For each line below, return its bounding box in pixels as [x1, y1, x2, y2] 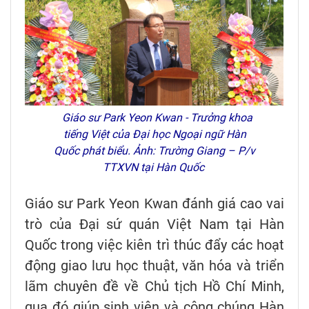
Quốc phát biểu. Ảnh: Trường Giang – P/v [54, 143, 255, 157]
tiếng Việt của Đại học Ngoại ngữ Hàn [63, 127, 246, 141]
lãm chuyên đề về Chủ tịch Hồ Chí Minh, [25, 277, 284, 295]
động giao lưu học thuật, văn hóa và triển [25, 257, 284, 274]
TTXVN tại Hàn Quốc [102, 160, 207, 174]
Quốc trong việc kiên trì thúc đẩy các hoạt [25, 236, 284, 253]
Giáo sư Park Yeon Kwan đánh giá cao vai [25, 195, 284, 212]
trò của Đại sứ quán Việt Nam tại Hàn [25, 215, 284, 232]
